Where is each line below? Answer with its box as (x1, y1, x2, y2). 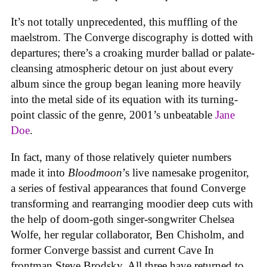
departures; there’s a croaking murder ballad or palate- (11, 46, 254, 60)
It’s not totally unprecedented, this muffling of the (11, 15, 237, 29)
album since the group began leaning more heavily (11, 77, 241, 91)
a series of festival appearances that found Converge (11, 181, 246, 194)
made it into (11, 166, 68, 179)
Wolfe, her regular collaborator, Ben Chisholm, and (11, 228, 244, 241)
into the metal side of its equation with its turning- (11, 93, 238, 106)
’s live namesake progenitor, (122, 166, 249, 179)
